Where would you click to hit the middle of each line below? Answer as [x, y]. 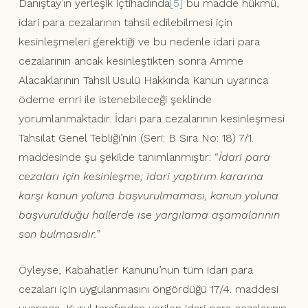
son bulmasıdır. [57, 234]
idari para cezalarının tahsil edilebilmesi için [125, 23]
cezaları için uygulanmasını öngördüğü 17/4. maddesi [148, 289]
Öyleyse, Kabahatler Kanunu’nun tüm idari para [135, 270]
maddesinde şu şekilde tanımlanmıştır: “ [118, 157]
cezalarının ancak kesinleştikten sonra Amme [131, 61]
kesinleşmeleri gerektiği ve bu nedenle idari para [139, 42]
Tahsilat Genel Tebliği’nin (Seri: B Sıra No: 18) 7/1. [136, 138]
